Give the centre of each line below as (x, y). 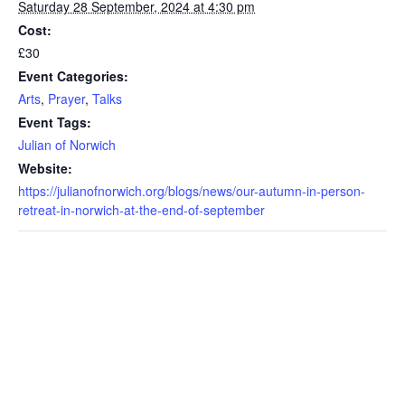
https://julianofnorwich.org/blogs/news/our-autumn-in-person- (192, 191)
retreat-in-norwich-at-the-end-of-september (141, 210)
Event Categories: (73, 76)
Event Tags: (55, 122)
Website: (45, 168)
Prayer (66, 99)
